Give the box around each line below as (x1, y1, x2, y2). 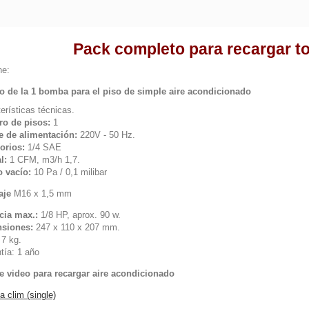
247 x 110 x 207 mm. (33, 222, 123, 232)
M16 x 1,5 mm (11, 188, 72, 199)
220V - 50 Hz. (77, 130, 138, 140)
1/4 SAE (25, 142, 61, 152)
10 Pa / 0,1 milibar (31, 167, 107, 177)
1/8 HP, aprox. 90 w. (38, 210, 123, 220)
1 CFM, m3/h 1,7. (7, 154, 83, 165)
